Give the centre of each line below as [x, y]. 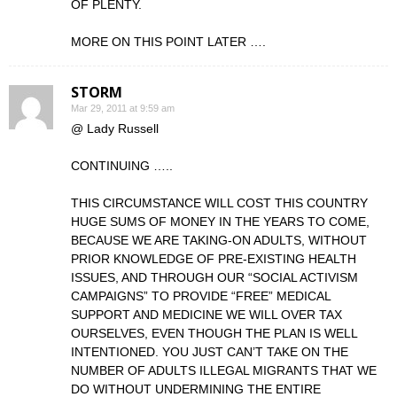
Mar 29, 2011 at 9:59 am [123, 108]
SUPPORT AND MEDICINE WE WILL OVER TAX [206, 315]
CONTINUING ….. [122, 166]
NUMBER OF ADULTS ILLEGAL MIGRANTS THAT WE [224, 370]
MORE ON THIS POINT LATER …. [168, 42]
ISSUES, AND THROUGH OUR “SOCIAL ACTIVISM [214, 277]
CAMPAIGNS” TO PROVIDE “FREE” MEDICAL [201, 296]
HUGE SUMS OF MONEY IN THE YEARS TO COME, [220, 222]
